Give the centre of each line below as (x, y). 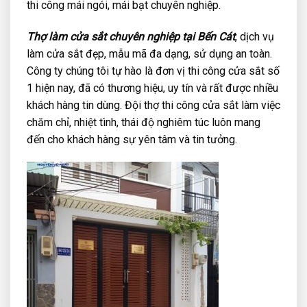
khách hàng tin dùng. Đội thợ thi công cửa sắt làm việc (153, 105)
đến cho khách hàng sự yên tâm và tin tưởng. (132, 139)
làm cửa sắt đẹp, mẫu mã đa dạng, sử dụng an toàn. (149, 53)
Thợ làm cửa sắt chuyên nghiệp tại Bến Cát (131, 36)
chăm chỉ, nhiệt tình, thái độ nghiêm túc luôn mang (144, 122)
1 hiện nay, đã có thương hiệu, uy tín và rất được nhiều (152, 88)
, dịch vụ (255, 36)
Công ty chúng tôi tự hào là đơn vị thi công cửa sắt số (153, 71)
